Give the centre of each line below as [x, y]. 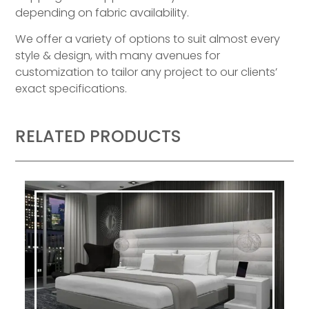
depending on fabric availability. [102, 13]
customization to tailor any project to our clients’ [147, 72]
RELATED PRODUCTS [98, 137]
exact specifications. [71, 89]
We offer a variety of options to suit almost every [148, 39]
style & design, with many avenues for [118, 56]
